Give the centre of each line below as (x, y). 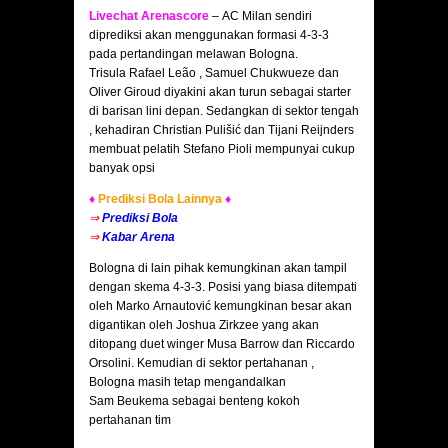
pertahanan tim (130, 420)
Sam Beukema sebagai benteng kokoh (194, 401)
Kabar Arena (138, 237)
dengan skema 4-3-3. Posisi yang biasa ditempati (223, 287)
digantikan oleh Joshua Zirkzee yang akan (204, 325)
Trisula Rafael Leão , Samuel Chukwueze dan (214, 73)
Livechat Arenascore (149, 16)
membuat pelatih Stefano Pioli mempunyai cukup (222, 149)
